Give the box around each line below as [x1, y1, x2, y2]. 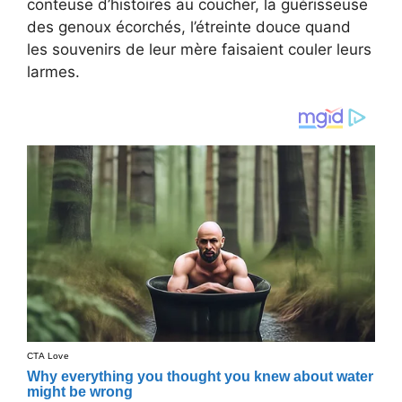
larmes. [27, 62, 80, 81]
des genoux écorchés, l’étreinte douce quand [27, 17, 351, 36]
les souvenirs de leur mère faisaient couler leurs [27, 39, 371, 58]
